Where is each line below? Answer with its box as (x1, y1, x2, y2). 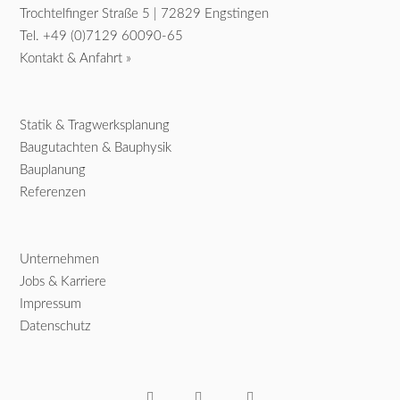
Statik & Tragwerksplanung (20, 119, 171, 132)
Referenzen (20, 186, 87, 199)
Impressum (20, 297, 82, 311)
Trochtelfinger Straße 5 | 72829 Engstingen (20, 7, 270, 21)
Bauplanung (20, 163, 87, 177)
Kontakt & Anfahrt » (20, 52, 132, 65)
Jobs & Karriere (20, 275, 107, 288)
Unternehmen (20, 253, 100, 266)
